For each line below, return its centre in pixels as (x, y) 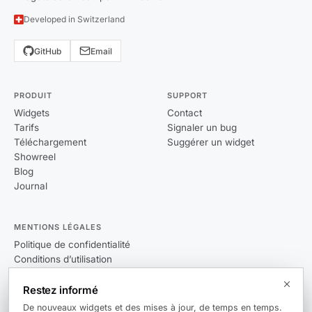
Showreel (35, 157)
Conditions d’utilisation (63, 259)
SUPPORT (187, 95)
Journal (31, 186)
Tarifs (26, 127)
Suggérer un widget (211, 142)
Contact (185, 113)
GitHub (48, 51)
